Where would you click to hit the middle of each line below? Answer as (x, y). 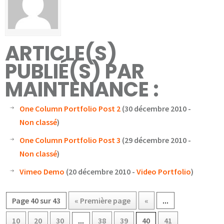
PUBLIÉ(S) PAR (75, 71)
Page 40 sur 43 (36, 200)
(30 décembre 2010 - (156, 108)
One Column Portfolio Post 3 (70, 140)
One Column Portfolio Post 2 (70, 108)
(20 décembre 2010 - (100, 171)
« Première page (102, 200)
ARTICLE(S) (61, 53)
